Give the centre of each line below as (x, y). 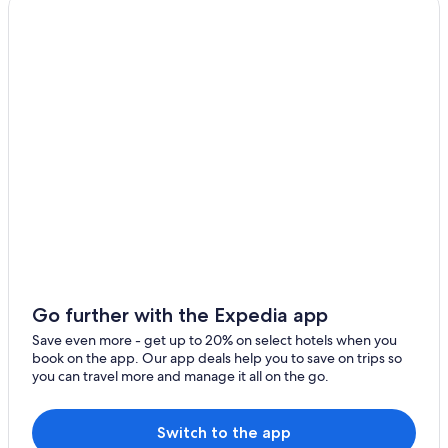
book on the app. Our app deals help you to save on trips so (217, 357)
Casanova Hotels (99, 36)
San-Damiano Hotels (111, 96)
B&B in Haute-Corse (110, 66)
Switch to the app (224, 432)
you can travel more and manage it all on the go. (180, 375)
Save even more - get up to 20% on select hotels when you (214, 339)
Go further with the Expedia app (180, 314)
